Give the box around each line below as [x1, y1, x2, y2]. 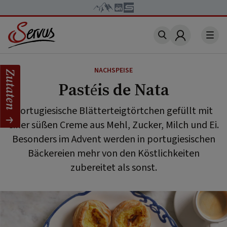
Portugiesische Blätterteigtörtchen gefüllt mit [14, 104, 213, 118]
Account [179, 34, 213, 48]
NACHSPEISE [94, 65, 133, 75]
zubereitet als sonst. [70, 161, 157, 175]
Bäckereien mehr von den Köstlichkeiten [27, 146, 200, 161]
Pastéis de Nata [58, 79, 169, 101]
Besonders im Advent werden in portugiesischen [12, 132, 215, 146]
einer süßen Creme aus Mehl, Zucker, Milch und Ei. [8, 118, 219, 132]
